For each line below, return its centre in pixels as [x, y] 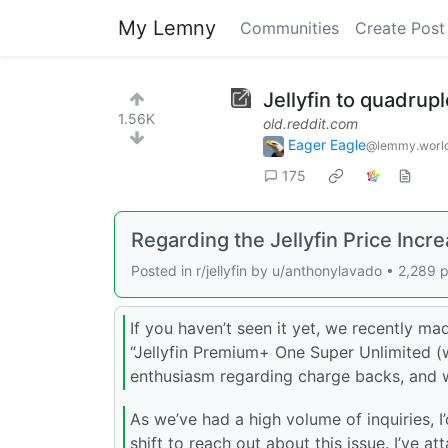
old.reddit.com [310, 123]
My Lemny [167, 28]
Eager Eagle [327, 144]
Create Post [400, 28]
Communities [289, 28]
